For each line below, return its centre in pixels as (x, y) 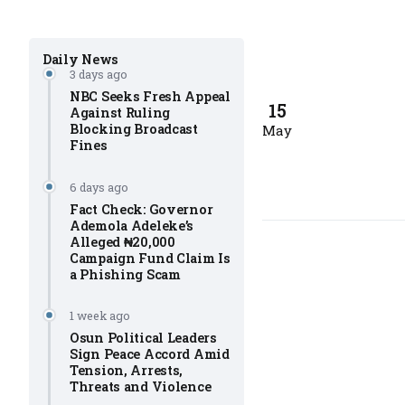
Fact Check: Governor (141, 209)
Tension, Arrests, (127, 371)
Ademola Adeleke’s (132, 225)
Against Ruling (120, 113)
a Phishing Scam (125, 274)
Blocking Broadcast (134, 129)
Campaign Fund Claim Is (150, 258)
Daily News (81, 60)
